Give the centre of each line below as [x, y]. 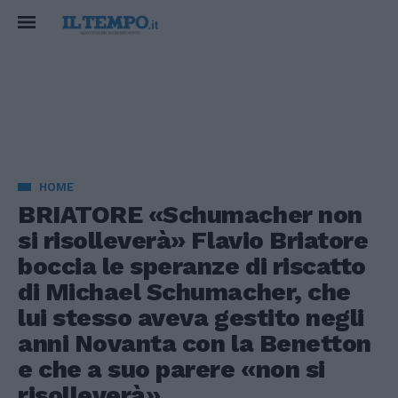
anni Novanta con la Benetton [195, 343]
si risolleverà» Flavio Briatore [193, 240]
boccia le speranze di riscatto [192, 266]
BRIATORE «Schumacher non [190, 215]
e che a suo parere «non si [171, 369]
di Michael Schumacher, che [184, 292]
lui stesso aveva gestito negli [191, 318]
